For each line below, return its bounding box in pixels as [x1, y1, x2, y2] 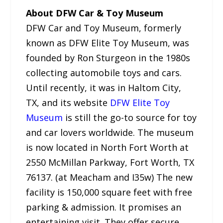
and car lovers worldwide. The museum [26, 126, 194, 138]
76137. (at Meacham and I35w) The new [26, 171, 193, 183]
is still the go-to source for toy [63, 111, 197, 123]
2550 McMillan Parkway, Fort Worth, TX [26, 156, 195, 168]
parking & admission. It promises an [26, 201, 182, 213]
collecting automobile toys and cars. [26, 66, 182, 79]
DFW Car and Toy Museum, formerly [26, 21, 182, 34]
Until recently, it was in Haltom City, [26, 81, 182, 94]
